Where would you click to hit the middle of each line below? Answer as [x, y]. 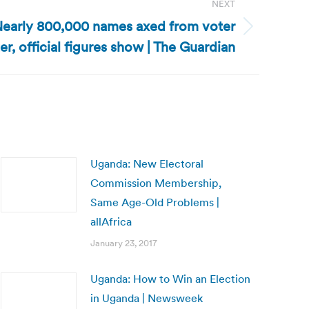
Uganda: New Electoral [147, 163]
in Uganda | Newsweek [147, 298]
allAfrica [111, 221]
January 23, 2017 [124, 243]
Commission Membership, [156, 183]
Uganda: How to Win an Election [170, 279]
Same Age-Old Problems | [155, 202]
